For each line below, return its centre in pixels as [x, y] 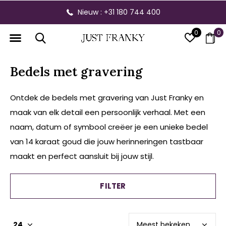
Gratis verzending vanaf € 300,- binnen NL [120, 12]
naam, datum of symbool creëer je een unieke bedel [109, 127]
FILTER [113, 186]
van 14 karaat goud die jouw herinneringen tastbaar [107, 142]
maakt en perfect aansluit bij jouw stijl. [82, 156]
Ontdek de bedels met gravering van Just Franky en [107, 98]
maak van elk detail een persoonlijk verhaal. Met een [108, 112]
